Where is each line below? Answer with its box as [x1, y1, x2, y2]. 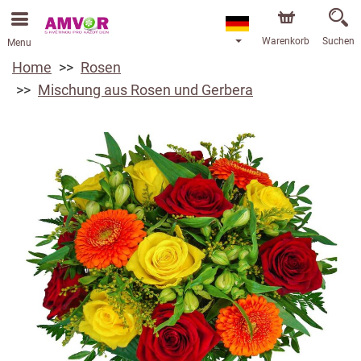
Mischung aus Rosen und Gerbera [38, 81, 253, 98]
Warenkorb [262, 35, 309, 47]
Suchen [322, 35, 355, 47]
